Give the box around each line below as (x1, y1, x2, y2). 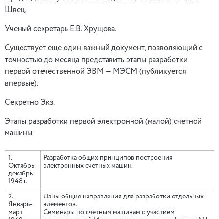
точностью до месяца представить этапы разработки (5, 56, 188, 64)
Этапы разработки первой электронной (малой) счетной (5, 118, 202, 126)
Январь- (8, 201, 32, 208)
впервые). (5, 80, 38, 88)
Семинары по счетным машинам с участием (44, 209, 175, 216)
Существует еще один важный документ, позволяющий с (5, 44, 203, 52)
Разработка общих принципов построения (44, 154, 173, 161)
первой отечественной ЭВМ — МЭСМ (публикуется (5, 68, 186, 76)
